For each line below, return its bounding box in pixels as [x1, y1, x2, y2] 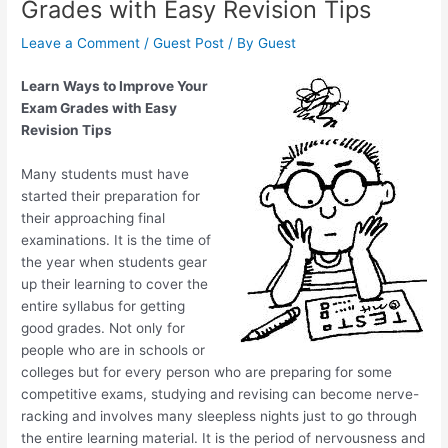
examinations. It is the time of [21, 232, 212, 249]
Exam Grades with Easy [21, 100, 178, 117]
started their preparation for [21, 188, 201, 205]
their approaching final [21, 210, 166, 227]
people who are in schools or [21, 342, 206, 359]
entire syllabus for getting [21, 298, 186, 315]
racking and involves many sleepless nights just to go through [21, 408, 418, 425]
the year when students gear [21, 254, 208, 271]
